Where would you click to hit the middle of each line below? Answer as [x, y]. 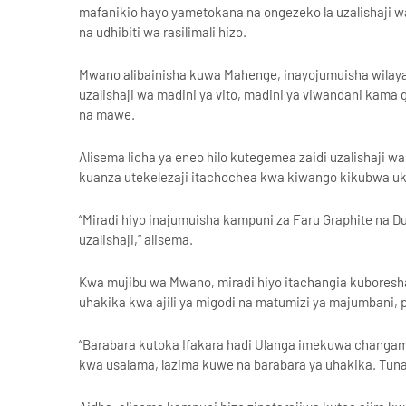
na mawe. [107, 114]
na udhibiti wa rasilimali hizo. [163, 32]
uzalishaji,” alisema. [136, 239]
